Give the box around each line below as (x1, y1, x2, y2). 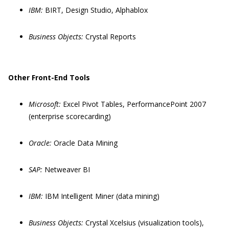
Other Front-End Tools (8, 73, 90, 82)
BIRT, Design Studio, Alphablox (45, 5, 148, 15)
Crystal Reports (85, 32, 136, 41)
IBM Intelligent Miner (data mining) (45, 191, 159, 201)
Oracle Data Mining (54, 138, 118, 148)
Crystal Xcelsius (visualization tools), (85, 218, 204, 227)
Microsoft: (29, 99, 63, 109)
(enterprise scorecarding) (29, 111, 111, 121)
